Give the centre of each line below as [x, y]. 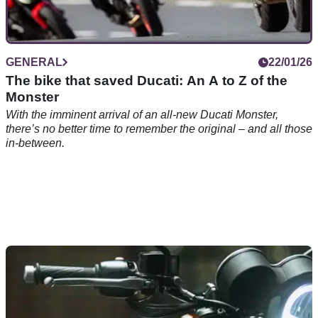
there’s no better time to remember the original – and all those [159, 129]
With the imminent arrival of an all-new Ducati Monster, [142, 115]
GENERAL [34, 62]
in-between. [35, 143]
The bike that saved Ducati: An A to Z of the [147, 81]
